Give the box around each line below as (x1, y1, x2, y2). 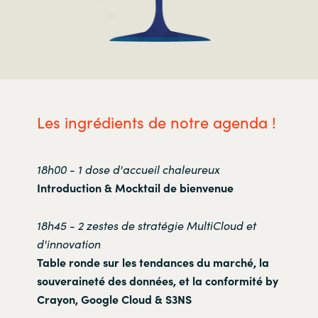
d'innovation (36, 235, 101, 251)
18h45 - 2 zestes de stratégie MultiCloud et (36, 216, 256, 233)
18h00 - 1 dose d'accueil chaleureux (36, 160, 220, 177)
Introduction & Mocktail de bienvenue (36, 179, 234, 195)
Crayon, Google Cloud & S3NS (36, 290, 192, 307)
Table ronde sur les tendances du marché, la (36, 253, 269, 270)
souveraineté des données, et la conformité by (36, 272, 278, 288)
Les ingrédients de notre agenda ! (36, 110, 276, 133)
